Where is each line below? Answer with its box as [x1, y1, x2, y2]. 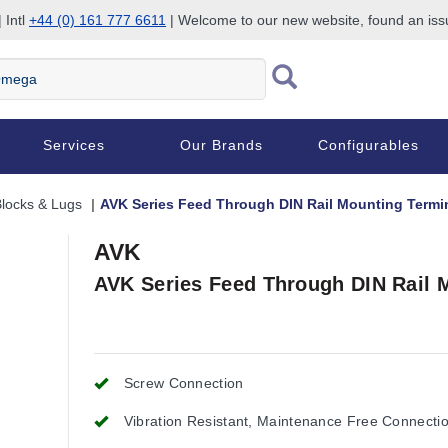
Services [42, 137, 105, 153]
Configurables [318, 137, 420, 153]
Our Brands [180, 137, 264, 153]
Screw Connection [123, 375, 244, 391]
